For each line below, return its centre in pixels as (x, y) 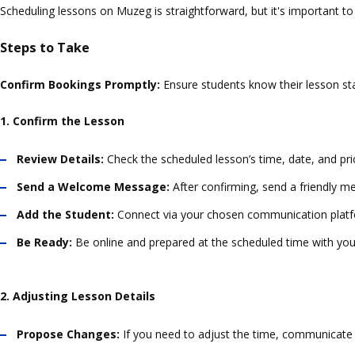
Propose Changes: (68, 334)
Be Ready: (44, 242)
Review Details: (60, 159)
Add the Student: (65, 215)
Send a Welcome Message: (93, 187)
